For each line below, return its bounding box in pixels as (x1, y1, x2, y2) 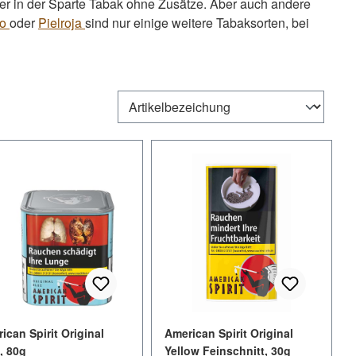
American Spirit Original (164, 324, 293, 341)
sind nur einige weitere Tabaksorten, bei (85, 13, 309, 32)
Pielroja (38, 13, 85, 32)
